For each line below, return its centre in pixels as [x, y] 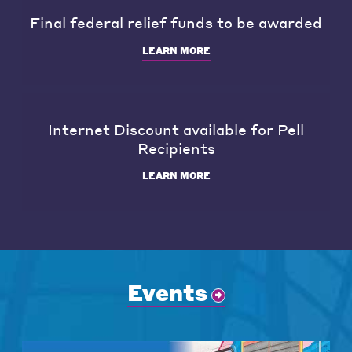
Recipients [176, 147]
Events [167, 292]
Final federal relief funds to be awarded [176, 22]
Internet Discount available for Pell [176, 128]
